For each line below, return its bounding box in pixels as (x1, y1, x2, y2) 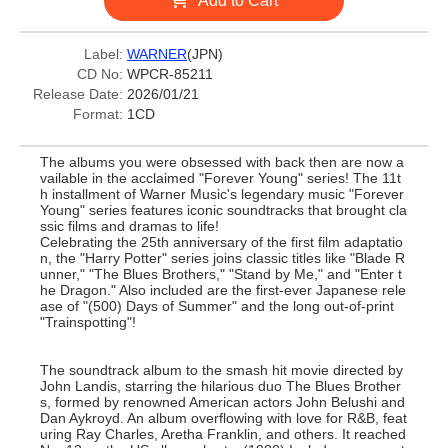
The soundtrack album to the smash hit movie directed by (40, 362, 403, 378)
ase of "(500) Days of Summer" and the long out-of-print (40, 298, 394, 314)
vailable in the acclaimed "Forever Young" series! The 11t (40, 170, 401, 186)
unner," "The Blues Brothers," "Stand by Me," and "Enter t (40, 266, 402, 282)
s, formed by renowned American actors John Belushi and (40, 394, 405, 410)
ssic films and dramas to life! (40, 218, 219, 234)
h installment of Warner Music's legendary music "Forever (40, 186, 404, 202)
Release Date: (33, 86, 123, 102)
